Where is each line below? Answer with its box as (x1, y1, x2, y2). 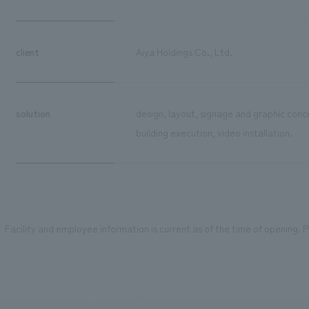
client (15, 44, 39, 59)
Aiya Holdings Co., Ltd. (135, 44, 232, 59)
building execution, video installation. (135, 125, 292, 139)
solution (15, 106, 50, 120)
